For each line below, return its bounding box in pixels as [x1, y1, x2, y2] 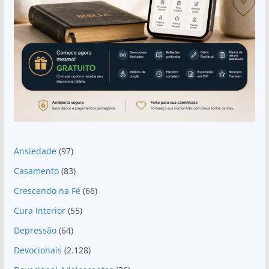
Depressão [13, 225, 56, 237]
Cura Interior [13, 205, 65, 217]
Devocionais [13, 244, 62, 256]
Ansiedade [13, 145, 56, 157]
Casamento [13, 165, 59, 177]
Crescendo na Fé [13, 185, 80, 197]
